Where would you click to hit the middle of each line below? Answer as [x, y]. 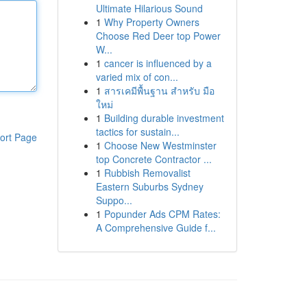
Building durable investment [164, 118]
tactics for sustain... [137, 132]
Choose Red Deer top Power [158, 36]
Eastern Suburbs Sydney [149, 186]
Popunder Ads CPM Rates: [162, 214]
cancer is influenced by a [158, 63]
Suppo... [114, 200]
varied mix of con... [137, 77]
